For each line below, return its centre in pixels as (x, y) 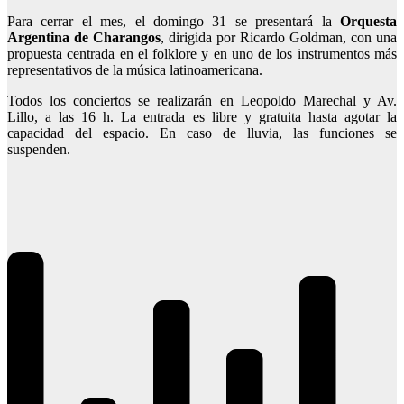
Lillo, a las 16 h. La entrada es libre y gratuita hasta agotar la (202, 117)
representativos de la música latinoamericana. (135, 70)
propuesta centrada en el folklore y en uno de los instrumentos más (202, 54)
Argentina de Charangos (84, 38)
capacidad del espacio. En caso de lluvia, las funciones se (202, 133)
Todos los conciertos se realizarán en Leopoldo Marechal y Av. (202, 101)
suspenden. (39, 150)
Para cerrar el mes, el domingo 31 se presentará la (174, 22)
